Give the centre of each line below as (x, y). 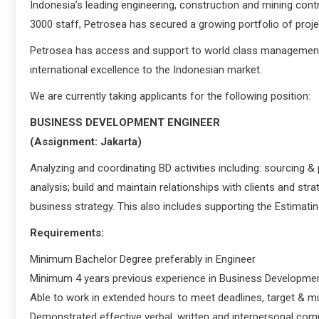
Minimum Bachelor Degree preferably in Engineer (143, 259)
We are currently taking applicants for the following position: (170, 96)
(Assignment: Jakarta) (86, 141)
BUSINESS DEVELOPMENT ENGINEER (125, 122)
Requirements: (67, 232)
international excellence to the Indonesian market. (146, 69)
